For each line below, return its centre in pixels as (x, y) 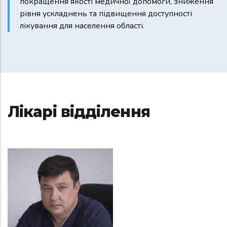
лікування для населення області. (82, 26)
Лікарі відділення (79, 112)
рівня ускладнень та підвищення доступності (106, 14)
